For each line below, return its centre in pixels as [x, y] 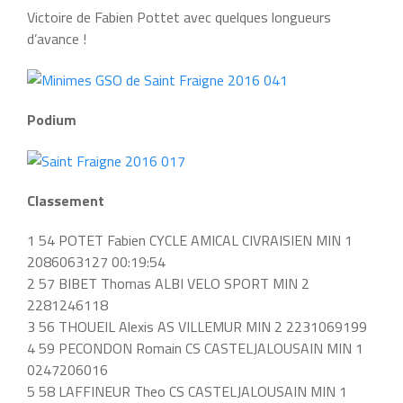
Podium [52, 119]
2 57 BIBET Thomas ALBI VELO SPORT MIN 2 [168, 283]
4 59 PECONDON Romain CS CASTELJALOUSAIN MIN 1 [195, 348]
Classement [66, 200]
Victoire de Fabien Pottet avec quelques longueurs [179, 17]
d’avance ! [57, 38]
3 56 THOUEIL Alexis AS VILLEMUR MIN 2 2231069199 [197, 326]
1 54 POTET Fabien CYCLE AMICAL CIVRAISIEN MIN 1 [190, 240]
